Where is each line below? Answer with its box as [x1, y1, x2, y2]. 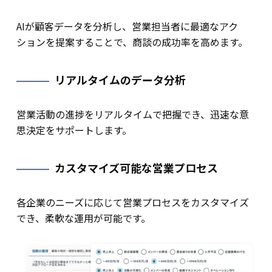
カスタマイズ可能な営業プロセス [54, 159, 218, 175]
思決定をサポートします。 [16, 122, 132, 137]
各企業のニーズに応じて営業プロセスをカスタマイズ [16, 194, 249, 209]
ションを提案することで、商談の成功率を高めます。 [16, 34, 248, 49]
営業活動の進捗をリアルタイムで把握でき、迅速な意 [16, 106, 249, 121]
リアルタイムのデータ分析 [54, 71, 186, 87]
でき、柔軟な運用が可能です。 [16, 210, 151, 225]
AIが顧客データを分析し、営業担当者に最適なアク [16, 18, 238, 33]
